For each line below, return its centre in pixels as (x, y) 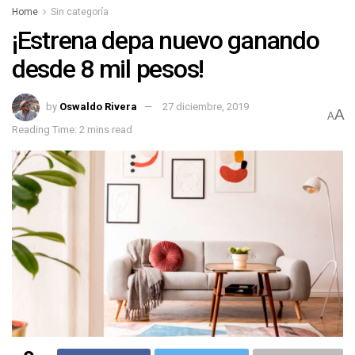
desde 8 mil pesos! (108, 69)
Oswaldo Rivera (98, 106)
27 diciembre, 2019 (206, 106)
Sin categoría (80, 12)
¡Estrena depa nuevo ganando (166, 41)
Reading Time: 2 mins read (72, 129)
